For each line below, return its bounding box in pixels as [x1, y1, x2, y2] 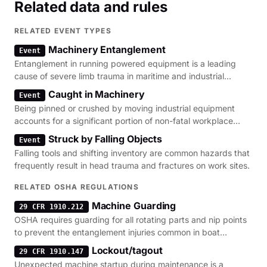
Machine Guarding [91, 200, 176, 212]
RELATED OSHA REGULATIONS [14, 182, 139, 191]
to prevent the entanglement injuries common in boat [14, 227, 220, 237]
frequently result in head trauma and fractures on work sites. [14, 160, 250, 170]
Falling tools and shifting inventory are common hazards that [14, 148, 250, 158]
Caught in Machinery [48, 88, 145, 100]
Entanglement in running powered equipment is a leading [14, 58, 236, 69]
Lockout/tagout [91, 244, 163, 256]
